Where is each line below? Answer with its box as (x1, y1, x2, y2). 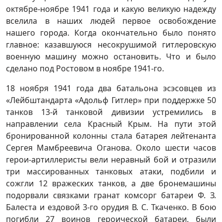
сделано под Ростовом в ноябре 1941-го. (6, 62, 164, 74)
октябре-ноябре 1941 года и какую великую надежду (6, 3, 216, 14)
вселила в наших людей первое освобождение (6, 15, 216, 26)
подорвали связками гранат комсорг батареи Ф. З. (6, 189, 216, 201)
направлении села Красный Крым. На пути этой (6, 118, 216, 129)
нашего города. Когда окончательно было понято (6, 27, 216, 38)
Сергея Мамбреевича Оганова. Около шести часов (6, 142, 216, 153)
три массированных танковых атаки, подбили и (6, 166, 216, 177)
